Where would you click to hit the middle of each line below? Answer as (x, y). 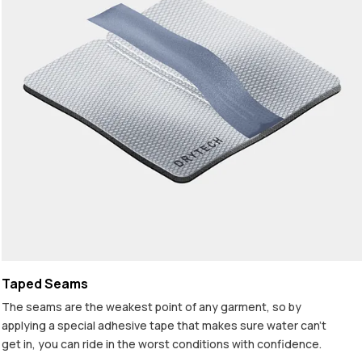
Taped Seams (45, 283)
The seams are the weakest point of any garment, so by (152, 306)
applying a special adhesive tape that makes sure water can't (164, 325)
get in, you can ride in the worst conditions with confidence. (162, 343)
